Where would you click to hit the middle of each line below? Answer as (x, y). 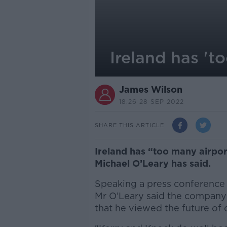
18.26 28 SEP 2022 (151, 102)
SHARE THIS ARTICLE (129, 125)
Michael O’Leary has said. (154, 163)
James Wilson (150, 89)
